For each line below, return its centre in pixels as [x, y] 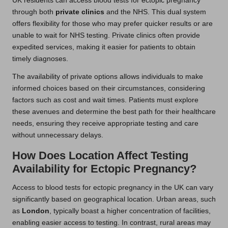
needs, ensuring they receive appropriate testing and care [105, 123]
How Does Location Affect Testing [100, 155]
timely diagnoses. [40, 59]
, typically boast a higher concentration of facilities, [130, 211]
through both [34, 12]
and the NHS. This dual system [155, 12]
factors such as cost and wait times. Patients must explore [105, 100]
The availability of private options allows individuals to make [108, 76]
